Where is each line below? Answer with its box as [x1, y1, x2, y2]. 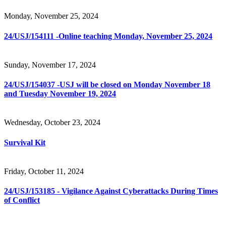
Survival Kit [4, 138, 45, 147]
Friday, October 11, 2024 [4, 166, 84, 176]
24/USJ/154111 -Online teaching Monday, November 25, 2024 [4, 31, 212, 40]
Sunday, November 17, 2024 [4, 60, 96, 69]
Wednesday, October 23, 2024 [4, 118, 100, 127]
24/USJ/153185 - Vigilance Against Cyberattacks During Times [4, 187, 218, 196]
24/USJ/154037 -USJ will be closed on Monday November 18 [4, 80, 210, 89]
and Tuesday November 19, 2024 [4, 89, 116, 98]
